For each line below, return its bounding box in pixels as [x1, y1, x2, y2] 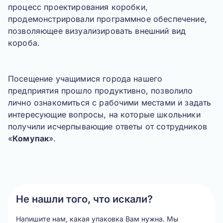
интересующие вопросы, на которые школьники [8, 110, 201, 119]
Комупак [12, 133, 49, 143]
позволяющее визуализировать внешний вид [8, 26, 186, 36]
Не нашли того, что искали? [16, 193, 153, 205]
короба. [8, 38, 40, 48]
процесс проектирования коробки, [8, 2, 148, 12]
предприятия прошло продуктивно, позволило [8, 86, 193, 96]
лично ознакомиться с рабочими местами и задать [8, 98, 212, 108]
